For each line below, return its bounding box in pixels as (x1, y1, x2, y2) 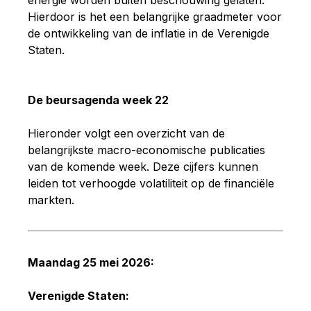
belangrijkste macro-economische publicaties (28, 142, 265, 157)
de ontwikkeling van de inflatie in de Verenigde (28, 26, 269, 40)
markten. (28, 192, 74, 207)
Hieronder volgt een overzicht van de (28, 126, 225, 140)
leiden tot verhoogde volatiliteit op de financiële (28, 176, 274, 190)
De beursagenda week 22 (28, 92, 169, 107)
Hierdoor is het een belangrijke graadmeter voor (28, 9, 282, 24)
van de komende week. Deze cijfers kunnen (28, 159, 258, 174)
